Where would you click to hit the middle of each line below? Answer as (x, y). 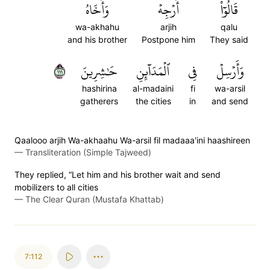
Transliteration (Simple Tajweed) (88, 152)
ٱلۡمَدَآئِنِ (153, 71)
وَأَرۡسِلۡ (230, 71)
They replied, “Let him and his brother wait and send (118, 174)
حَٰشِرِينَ (99, 71)
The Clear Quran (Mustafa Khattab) (95, 199)
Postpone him (168, 39)
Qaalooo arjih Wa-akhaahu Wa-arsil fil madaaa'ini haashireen (132, 140)
